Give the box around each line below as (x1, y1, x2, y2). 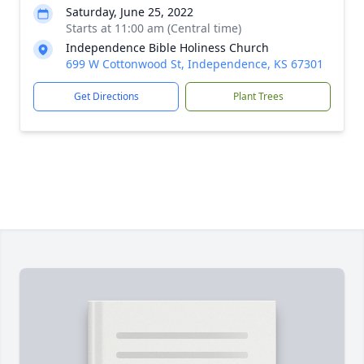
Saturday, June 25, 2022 (66, 4, 193, 19)
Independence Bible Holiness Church (66, 40, 269, 55)
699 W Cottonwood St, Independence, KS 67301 (66, 56, 323, 71)
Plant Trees (232, 89, 284, 103)
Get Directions (73, 89, 139, 103)
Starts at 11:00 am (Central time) (66, 20, 241, 36)
